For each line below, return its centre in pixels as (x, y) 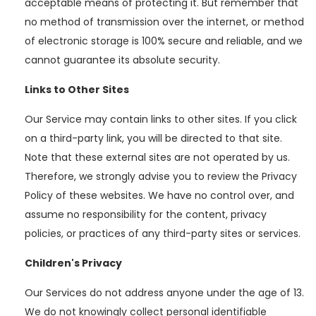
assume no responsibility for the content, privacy (146, 214)
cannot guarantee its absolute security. (122, 60)
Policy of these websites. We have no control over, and (159, 195)
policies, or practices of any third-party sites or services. (163, 233)
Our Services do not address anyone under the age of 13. (164, 293)
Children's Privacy (73, 263)
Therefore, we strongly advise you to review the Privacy (161, 176)
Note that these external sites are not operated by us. (157, 157)
